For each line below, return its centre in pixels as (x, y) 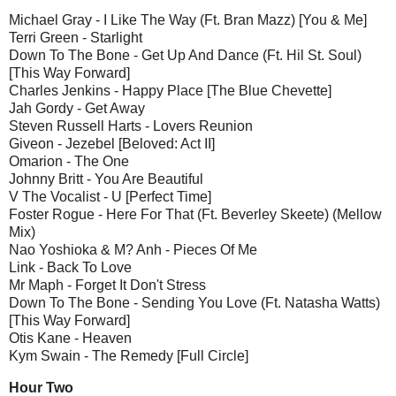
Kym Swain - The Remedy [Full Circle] (129, 355)
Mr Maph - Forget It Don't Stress (107, 285)
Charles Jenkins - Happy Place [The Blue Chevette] (170, 90)
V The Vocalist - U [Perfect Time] (110, 196)
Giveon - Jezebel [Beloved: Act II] (112, 143)
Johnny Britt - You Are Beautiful (106, 179)
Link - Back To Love (70, 267)
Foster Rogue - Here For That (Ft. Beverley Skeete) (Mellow (195, 214)
